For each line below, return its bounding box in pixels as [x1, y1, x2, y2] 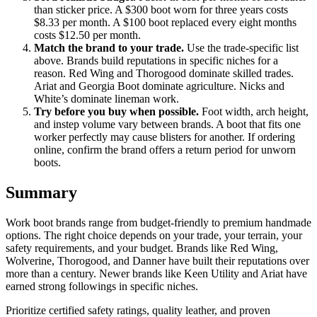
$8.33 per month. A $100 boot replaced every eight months [34, 16, 296, 28]
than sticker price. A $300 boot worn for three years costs [34, 3, 288, 16]
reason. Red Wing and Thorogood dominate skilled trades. [34, 67, 294, 79]
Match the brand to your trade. [34, 41, 184, 54]
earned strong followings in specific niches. [6, 279, 198, 292]
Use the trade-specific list [184, 41, 299, 54]
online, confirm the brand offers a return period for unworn [34, 143, 296, 156]
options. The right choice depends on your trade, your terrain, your [6, 229, 302, 241]
